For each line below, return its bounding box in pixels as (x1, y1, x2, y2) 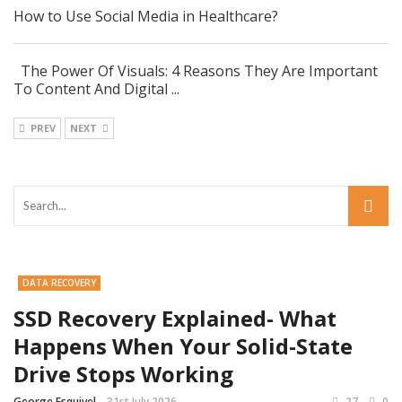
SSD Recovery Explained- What (13, 303, 336, 334)
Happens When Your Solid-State (13, 331, 353, 362)
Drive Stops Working (13, 359, 233, 389)
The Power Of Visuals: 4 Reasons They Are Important (13, 61, 378, 82)
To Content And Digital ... (13, 79, 179, 100)
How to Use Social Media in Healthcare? (13, 6, 278, 27)
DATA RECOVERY (22, 276, 96, 290)
